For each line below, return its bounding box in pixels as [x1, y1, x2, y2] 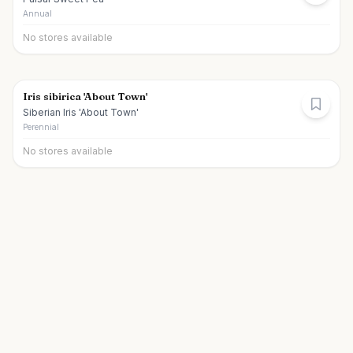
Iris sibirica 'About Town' [23, 90, 147, 102]
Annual [23, 9, 52, 18]
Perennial [23, 122, 59, 132]
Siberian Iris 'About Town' [23, 106, 139, 118]
